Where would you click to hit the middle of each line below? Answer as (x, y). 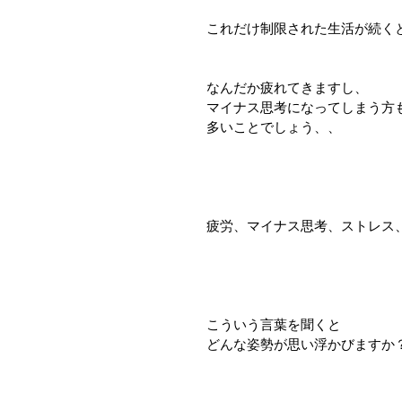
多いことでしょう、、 (274, 127)
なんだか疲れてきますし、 (287, 88)
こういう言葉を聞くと (274, 325)
